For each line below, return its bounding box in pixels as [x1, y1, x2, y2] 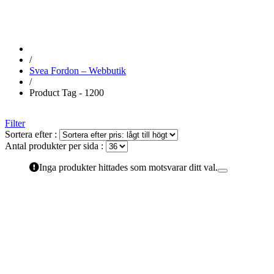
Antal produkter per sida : [5, 140, 103, 151]
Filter [5, 117, 25, 128]
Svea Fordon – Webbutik [29, 65, 126, 76]
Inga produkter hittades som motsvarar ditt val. [39, 161, 218, 172]
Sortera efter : [5, 128, 57, 139]
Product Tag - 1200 [29, 87, 104, 98]
